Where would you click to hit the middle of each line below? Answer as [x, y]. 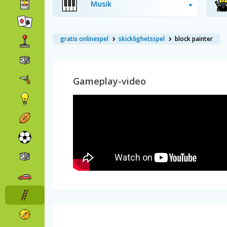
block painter [194, 39]
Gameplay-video [109, 81]
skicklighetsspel [142, 39]
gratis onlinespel [84, 39]
